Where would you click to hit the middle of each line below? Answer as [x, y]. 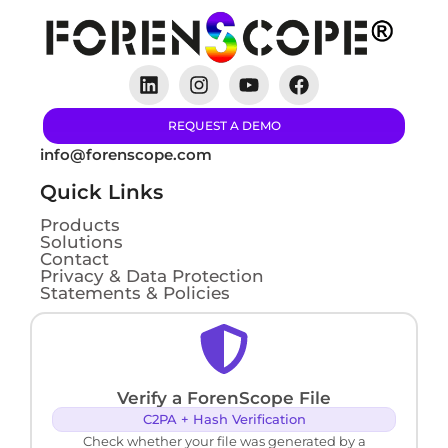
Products [80, 225]
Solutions [81, 242]
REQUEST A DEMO [224, 126]
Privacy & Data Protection [152, 276]
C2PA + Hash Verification [224, 419]
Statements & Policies [135, 293]
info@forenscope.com [126, 155]
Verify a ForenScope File [224, 398]
